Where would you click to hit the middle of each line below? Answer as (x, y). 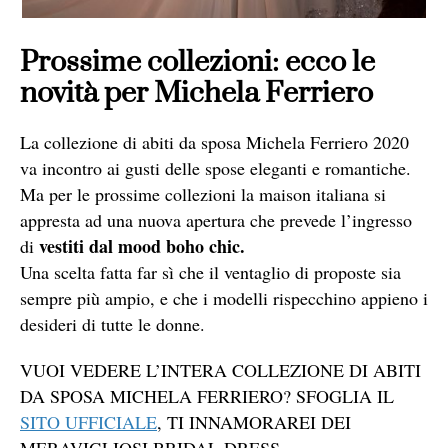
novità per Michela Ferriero (196, 94)
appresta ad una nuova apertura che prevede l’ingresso (216, 220)
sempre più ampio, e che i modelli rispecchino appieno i (224, 298)
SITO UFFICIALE (88, 422)
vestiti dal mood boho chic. (142, 246)
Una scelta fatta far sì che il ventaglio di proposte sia (210, 272)
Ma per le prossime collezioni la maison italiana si (203, 194)
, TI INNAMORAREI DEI (254, 422)
